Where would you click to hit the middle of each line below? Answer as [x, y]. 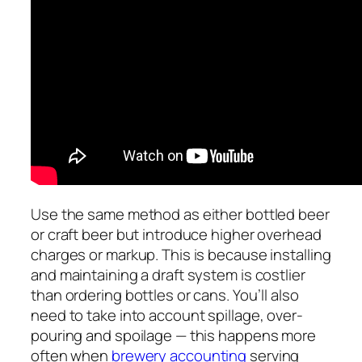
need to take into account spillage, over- [167, 316]
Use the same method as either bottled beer [180, 215]
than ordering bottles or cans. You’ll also [165, 295]
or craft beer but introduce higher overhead [176, 235]
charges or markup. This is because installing [181, 255]
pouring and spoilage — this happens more [173, 336]
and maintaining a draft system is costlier [168, 275]
